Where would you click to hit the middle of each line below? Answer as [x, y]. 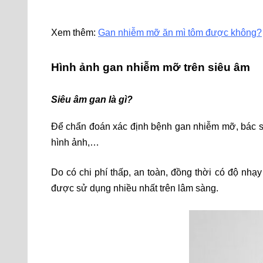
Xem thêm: [75, 32]
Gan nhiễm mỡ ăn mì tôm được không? [180, 32]
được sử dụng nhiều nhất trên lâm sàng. [135, 188]
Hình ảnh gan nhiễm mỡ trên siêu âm [151, 67]
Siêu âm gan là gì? [92, 99]
